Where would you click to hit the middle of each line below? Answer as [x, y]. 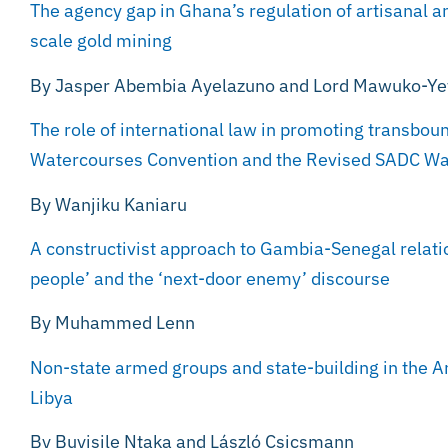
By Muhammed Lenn [112, 323]
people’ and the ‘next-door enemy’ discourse [210, 278]
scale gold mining [101, 41]
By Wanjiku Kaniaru [108, 204]
